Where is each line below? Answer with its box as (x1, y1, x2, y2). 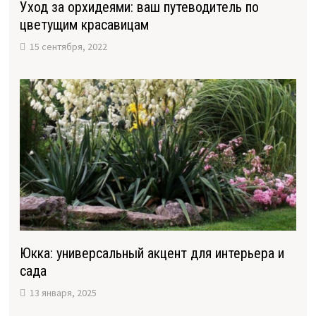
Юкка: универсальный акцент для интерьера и (19, 245, 284, 262)
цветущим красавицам (19, 16, 149, 34)
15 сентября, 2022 (29, 40, 107, 54)
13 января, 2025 (29, 286, 97, 300)
